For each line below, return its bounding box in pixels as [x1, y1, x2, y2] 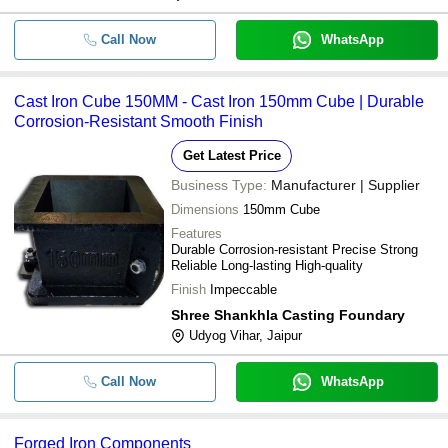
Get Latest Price [182, 148, 281, 163]
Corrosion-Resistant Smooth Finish [14, 113, 263, 130]
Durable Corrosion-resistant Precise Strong [171, 242, 418, 257]
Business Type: [171, 177, 267, 193]
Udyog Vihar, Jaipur [189, 328, 302, 343]
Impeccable [210, 282, 277, 297]
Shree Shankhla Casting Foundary [171, 307, 405, 323]
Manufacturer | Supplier [271, 177, 420, 193]
